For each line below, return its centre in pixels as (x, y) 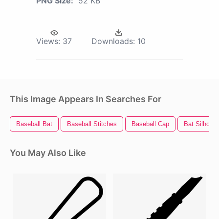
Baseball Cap (150, 124)
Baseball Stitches (92, 124)
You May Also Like (48, 153)
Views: (48, 41)
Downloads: (113, 41)
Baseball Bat (34, 124)
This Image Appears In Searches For (86, 99)
